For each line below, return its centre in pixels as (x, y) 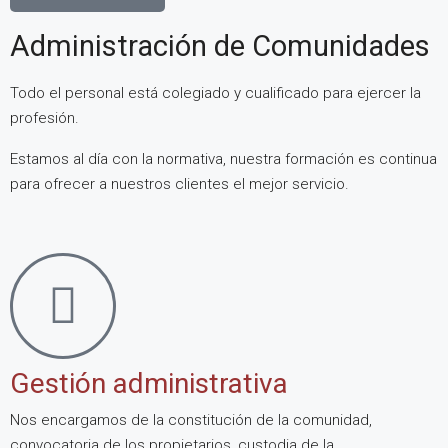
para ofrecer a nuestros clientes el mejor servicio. (179, 183)
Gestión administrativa (149, 383)
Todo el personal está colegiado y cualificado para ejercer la (215, 92)
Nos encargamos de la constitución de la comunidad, (191, 419)
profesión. (44, 117)
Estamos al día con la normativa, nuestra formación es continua (223, 158)
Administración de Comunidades (220, 45)
